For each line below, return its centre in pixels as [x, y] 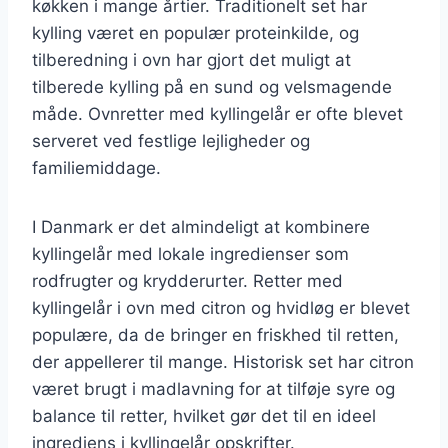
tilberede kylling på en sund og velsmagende [212, 86]
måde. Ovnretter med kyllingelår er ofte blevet [217, 113]
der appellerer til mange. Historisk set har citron [223, 361]
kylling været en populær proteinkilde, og [195, 32]
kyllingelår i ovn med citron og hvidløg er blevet [221, 307]
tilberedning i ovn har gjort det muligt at [191, 59]
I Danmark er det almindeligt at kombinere [201, 226]
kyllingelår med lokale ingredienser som [190, 253]
